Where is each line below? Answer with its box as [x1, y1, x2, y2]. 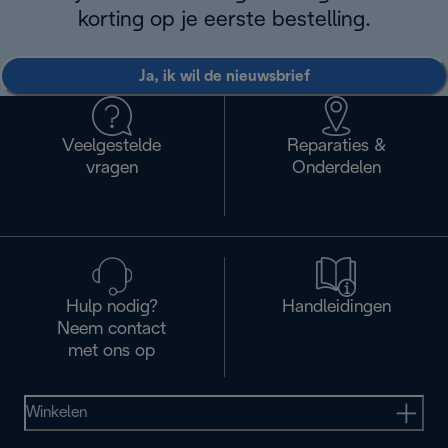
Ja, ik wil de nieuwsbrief [138, 68, 310, 84]
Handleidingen [281, 299, 391, 317]
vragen [85, 160, 138, 178]
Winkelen [26, 405, 87, 421]
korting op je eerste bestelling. [77, 10, 371, 31]
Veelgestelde [62, 138, 162, 156]
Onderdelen [291, 160, 381, 178]
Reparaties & [286, 138, 386, 156]
